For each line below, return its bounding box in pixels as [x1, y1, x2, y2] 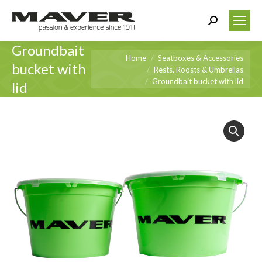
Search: [208, 17, 236, 27]
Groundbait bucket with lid [152, 76, 243, 86]
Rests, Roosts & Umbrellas [154, 64, 243, 74]
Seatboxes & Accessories [158, 53, 243, 63]
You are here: [91, 51, 143, 63]
